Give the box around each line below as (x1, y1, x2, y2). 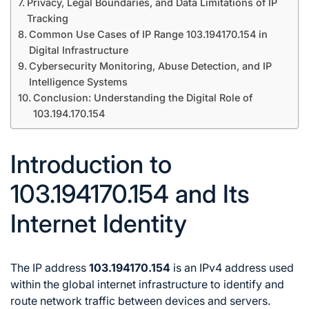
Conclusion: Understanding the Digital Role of (32, 92, 252, 103)
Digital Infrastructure (28, 44, 128, 56)
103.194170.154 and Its (10, 178, 250, 209)
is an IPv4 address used (170, 260, 294, 275)
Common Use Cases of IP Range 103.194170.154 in (28, 28, 268, 40)
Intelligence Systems (28, 76, 128, 88)
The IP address (10, 260, 89, 275)
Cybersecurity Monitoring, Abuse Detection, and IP (28, 60, 272, 72)
